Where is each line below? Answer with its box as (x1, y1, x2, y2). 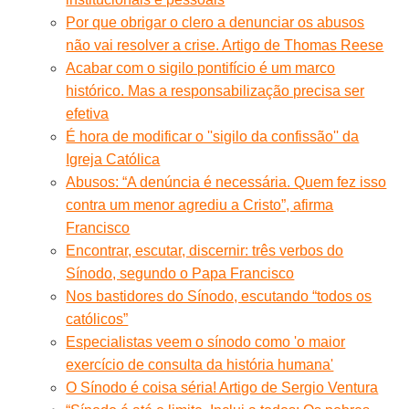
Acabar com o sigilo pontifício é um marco (66, 59, 336, 76)
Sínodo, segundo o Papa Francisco (66, 265, 295, 281)
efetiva (66, 105, 110, 121)
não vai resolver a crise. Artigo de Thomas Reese (66, 37, 384, 53)
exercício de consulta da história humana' (66, 356, 334, 372)
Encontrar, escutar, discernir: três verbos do (66, 242, 344, 258)
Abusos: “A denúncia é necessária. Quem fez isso (66, 173, 387, 190)
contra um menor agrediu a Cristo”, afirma (66, 196, 334, 213)
